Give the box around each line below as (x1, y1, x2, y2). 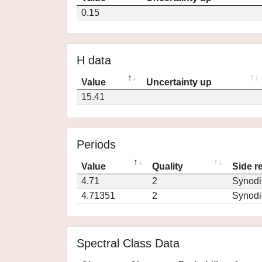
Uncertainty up (146, 77, 212, 87)
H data (77, 54, 111, 67)
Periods (77, 138, 116, 151)
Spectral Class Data (77, 237, 180, 250)
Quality (152, 161, 183, 171)
